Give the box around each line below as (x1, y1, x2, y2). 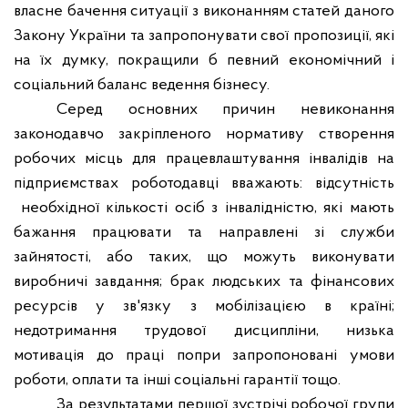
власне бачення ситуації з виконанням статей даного (14, 3, 394, 20)
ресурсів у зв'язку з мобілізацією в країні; (14, 298, 394, 315)
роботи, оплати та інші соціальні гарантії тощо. (14, 372, 341, 389)
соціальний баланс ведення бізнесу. (14, 76, 270, 94)
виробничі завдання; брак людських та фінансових (14, 273, 394, 291)
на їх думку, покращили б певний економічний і (14, 52, 394, 69)
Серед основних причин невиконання (56, 101, 394, 118)
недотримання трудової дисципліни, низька (14, 322, 394, 340)
